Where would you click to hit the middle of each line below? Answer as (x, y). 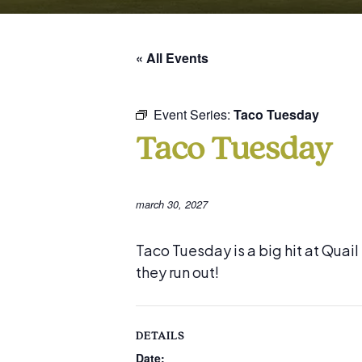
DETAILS (160, 337)
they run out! (177, 272)
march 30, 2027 (172, 205)
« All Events (172, 58)
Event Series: (194, 115)
